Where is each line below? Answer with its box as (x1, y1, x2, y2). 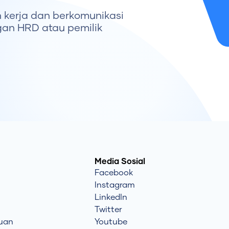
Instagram (95, 181, 135, 190)
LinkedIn (95, 193, 127, 202)
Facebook (95, 169, 133, 177)
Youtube (95, 218, 127, 226)
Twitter (95, 205, 122, 214)
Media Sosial (95, 157, 145, 166)
